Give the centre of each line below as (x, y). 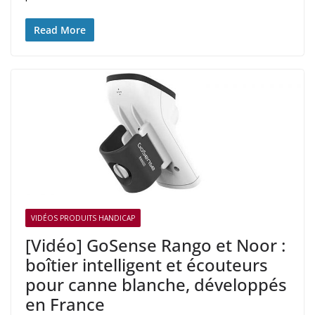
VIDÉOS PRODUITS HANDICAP (83, 218)
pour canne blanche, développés (156, 285)
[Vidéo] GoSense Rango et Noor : (155, 245)
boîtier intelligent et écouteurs (147, 265)
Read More (60, 30)
